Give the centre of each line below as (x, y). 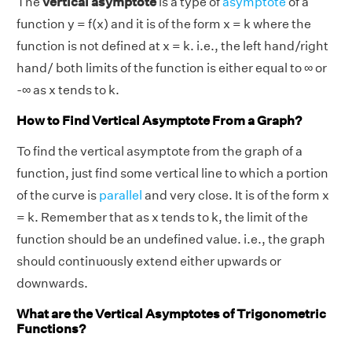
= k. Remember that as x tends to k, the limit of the (162, 217)
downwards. (52, 283)
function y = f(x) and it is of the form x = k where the (164, 24)
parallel (121, 195)
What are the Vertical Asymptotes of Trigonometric (171, 314)
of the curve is (58, 195)
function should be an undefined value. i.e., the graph (171, 239)
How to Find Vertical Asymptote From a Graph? (159, 121)
